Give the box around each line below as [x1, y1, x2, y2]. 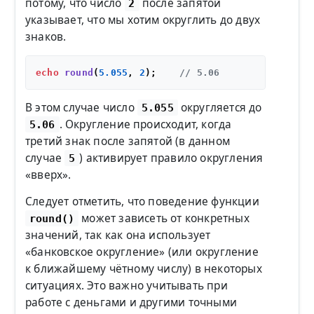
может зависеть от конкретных [78, 210, 250, 226]
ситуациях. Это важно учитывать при [25, 278, 228, 293]
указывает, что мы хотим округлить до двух [25, 12, 261, 27]
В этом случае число [25, 100, 137, 115]
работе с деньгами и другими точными [25, 294, 237, 310]
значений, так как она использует [25, 227, 211, 243]
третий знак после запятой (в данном [25, 133, 230, 149]
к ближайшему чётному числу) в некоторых [25, 261, 262, 276]
